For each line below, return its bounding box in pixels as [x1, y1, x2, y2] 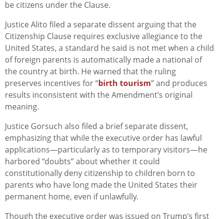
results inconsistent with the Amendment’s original [5, 89, 193, 101]
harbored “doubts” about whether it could [5, 156, 160, 167]
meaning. [5, 101, 39, 112]
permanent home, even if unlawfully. [5, 191, 138, 202]
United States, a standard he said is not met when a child [5, 43, 214, 54]
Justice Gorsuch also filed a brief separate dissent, [5, 121, 188, 132]
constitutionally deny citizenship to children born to [5, 168, 195, 179]
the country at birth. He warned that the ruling [5, 66, 176, 77]
